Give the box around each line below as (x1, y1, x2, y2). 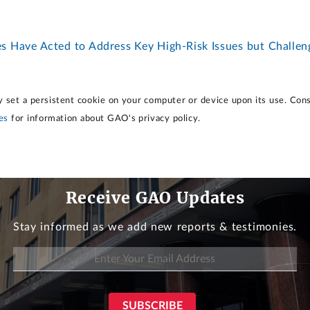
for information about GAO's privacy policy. (8, 113, 201, 123)
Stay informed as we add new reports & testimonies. (12, 221, 298, 233)
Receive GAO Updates (65, 188, 245, 208)
